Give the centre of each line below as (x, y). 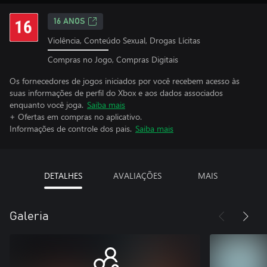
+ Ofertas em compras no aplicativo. (76, 116)
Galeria (29, 216)
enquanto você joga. (46, 104)
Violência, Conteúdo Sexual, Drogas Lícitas (124, 40)
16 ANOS (69, 21)
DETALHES (63, 175)
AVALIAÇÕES (137, 175)
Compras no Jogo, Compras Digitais (113, 59)
